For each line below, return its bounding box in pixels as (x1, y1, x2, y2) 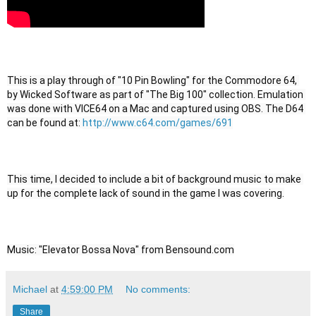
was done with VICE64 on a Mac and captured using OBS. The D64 (7, 103, 303, 115)
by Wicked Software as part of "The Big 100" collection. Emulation (7, 89, 303, 101)
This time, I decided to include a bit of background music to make (7, 174, 301, 186)
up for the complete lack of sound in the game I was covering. (7, 188, 284, 200)
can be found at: (7, 117, 83, 129)
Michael (13, 284, 47, 296)
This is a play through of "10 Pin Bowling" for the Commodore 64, (7, 75, 297, 87)
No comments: (126, 284, 191, 296)
